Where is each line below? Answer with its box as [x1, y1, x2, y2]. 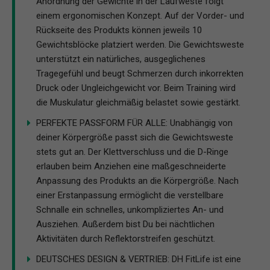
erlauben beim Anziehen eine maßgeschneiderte [36, 161, 226, 172]
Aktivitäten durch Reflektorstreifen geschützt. [36, 233, 215, 245]
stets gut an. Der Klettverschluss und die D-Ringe [36, 146, 228, 158]
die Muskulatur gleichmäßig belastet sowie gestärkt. [36, 97, 240, 108]
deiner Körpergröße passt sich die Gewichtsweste [36, 132, 233, 143]
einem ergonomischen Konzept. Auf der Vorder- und [36, 10, 244, 22]
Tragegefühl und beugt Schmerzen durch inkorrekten [36, 68, 243, 80]
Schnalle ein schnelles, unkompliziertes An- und [36, 204, 224, 216]
